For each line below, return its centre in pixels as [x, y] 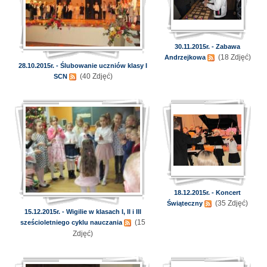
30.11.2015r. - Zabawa [207, 46]
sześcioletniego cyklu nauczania [71, 222]
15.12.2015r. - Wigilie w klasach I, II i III [83, 212]
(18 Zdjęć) [233, 57]
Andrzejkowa [185, 57]
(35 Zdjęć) [231, 203]
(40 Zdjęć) [95, 76]
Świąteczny [185, 203]
